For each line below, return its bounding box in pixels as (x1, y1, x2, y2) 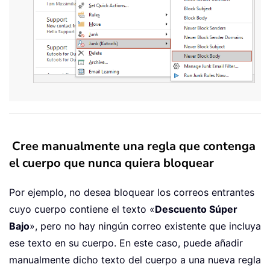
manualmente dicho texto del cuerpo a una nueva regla (9, 253, 261, 266)
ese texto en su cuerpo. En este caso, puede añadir (9, 236, 243, 249)
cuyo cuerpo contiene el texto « (9, 202, 155, 215)
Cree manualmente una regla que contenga (12, 137, 256, 154)
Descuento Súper (155, 202, 237, 215)
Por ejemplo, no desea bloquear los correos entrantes (9, 186, 254, 198)
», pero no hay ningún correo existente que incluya (30, 219, 261, 232)
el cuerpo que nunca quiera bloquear (9, 154, 214, 171)
